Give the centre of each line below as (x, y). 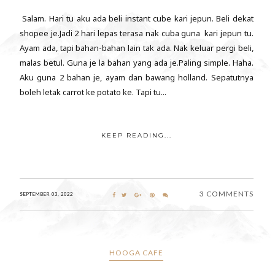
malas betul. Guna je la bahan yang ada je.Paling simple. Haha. (137, 62)
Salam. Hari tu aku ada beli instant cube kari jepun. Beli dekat (137, 18)
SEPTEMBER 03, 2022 (46, 194)
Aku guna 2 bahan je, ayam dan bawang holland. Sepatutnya (137, 77)
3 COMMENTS (226, 193)
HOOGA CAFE (137, 252)
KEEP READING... (136, 135)
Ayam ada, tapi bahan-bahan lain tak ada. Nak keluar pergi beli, (137, 48)
